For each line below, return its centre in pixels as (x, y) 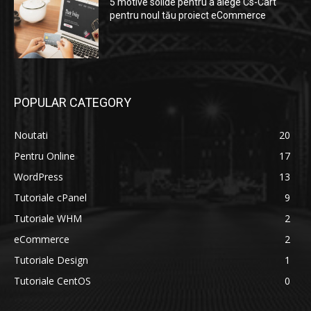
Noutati (31, 135)
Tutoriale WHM (48, 218)
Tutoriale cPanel (50, 197)
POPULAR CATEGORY (73, 102)
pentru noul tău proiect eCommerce (188, 16)
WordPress (39, 176)
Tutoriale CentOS (52, 280)
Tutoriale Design (51, 260)
